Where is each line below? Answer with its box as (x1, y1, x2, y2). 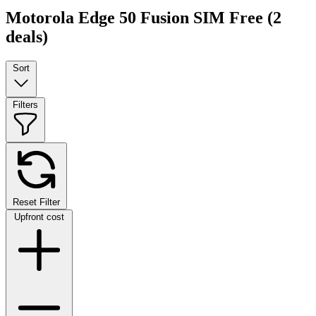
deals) (6, 27, 48, 46)
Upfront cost (14, 211, 64, 222)
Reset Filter (13, 196, 60, 207)
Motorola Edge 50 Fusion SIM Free (6, 8, 267, 27)
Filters (13, 99, 38, 110)
